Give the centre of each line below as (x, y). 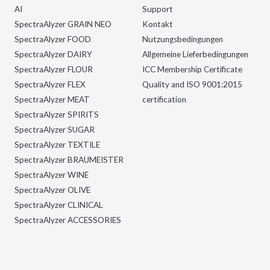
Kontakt (158, 24)
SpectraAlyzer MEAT (52, 99)
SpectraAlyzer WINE (52, 175)
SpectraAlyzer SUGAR (55, 130)
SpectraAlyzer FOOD (53, 39)
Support (158, 9)
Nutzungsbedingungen (183, 39)
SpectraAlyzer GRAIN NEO (63, 24)
